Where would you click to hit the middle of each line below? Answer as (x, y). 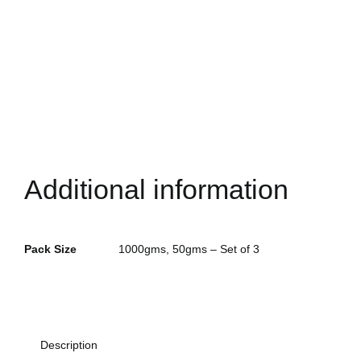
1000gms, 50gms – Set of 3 (189, 249)
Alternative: (52, 273)
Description (68, 345)
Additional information (156, 190)
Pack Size (50, 249)
